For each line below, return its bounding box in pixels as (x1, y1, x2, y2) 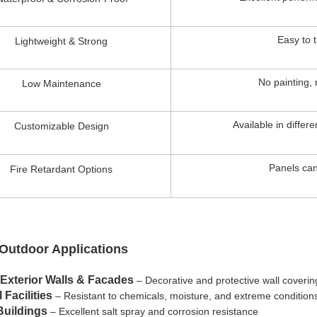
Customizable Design (13, 120, 109, 132)
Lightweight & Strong (15, 35, 108, 47)
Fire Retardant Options (10, 163, 113, 175)
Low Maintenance (21, 77, 101, 89)
